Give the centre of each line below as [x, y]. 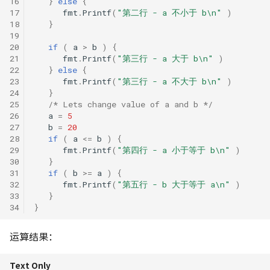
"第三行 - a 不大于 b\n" [169, 81]
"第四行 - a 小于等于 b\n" [174, 150]
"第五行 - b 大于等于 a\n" [174, 184]
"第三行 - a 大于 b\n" [165, 58]
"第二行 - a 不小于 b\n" [169, 12]
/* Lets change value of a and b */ [130, 104]
